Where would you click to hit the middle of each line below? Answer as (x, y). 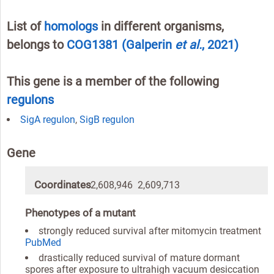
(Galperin (148, 44)
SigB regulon (107, 119)
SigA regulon (48, 119)
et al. (188, 44)
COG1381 (94, 44)
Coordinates (63, 184)
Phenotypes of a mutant (80, 213)
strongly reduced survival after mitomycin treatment (150, 231)
